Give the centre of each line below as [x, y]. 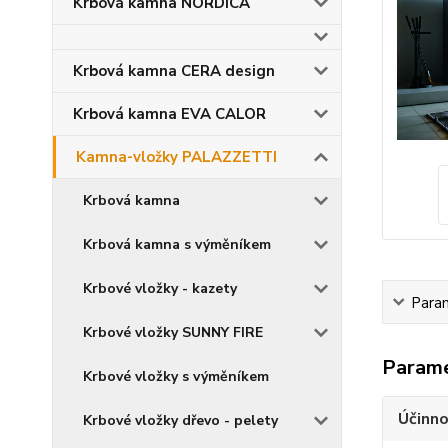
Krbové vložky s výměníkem [176, 376]
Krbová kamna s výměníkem [177, 244]
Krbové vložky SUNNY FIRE [173, 332]
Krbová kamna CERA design [174, 71]
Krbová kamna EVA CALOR [169, 114]
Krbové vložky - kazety [160, 288]
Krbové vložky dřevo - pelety [180, 420]
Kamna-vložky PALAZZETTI [176, 157]
